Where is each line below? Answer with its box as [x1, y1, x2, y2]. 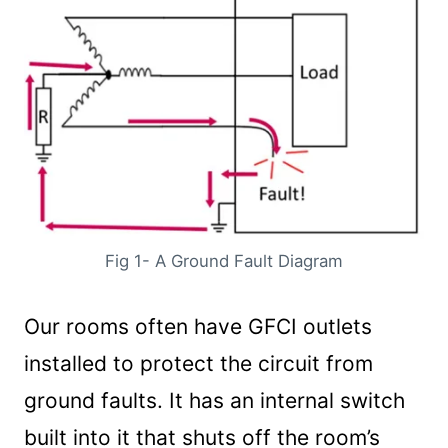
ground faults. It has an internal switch [24, 388, 405, 413]
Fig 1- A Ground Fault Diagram [105, 251, 343, 271]
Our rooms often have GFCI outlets [24, 314, 372, 339]
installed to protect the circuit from [24, 351, 373, 376]
